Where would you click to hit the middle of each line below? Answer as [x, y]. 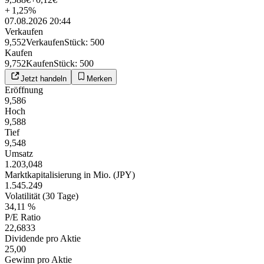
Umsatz [19, 153]
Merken [99, 78]
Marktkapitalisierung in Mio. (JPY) [70, 174]
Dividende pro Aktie [43, 238]
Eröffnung [24, 90]
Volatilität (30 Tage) [42, 196]
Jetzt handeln [44, 78]
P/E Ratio [23, 217]
